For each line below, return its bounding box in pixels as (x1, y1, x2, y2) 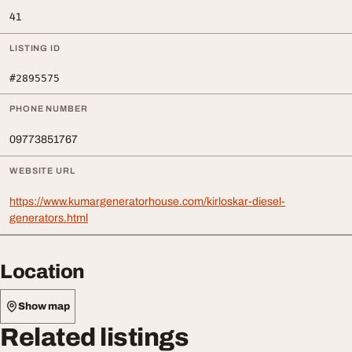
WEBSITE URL (9, 166, 75, 176)
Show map (18, 300, 70, 312)
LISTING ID (9, 43, 60, 53)
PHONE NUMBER (9, 104, 88, 114)
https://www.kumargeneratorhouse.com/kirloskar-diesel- (9, 196, 285, 208)
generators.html (9, 212, 88, 225)
